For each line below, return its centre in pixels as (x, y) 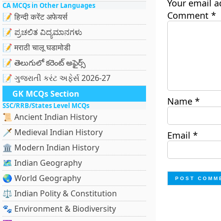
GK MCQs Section (46, 94)
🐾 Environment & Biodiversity (59, 209)
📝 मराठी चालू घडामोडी (37, 47)
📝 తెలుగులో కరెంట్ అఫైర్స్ (44, 63)
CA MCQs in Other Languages (49, 5)
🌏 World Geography (42, 178)
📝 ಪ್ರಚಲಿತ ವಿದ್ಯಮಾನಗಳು (42, 32)
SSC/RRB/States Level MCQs (46, 106)
